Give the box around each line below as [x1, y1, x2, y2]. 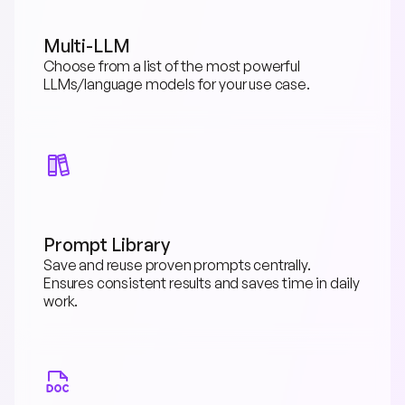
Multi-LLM [43, 33, 130, 57]
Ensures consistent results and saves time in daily [43, 273, 360, 292]
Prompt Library [43, 232, 170, 256]
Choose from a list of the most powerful [43, 56, 300, 75]
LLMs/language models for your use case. [43, 74, 310, 93]
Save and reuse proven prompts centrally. [43, 255, 311, 274]
